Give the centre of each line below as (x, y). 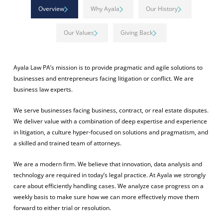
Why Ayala (105, 8)
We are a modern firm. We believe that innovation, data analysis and (108, 164)
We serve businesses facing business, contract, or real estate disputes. (111, 110)
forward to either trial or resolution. (62, 208)
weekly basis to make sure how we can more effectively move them (106, 197)
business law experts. (43, 89)
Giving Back (136, 32)
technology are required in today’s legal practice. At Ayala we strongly (109, 175)
